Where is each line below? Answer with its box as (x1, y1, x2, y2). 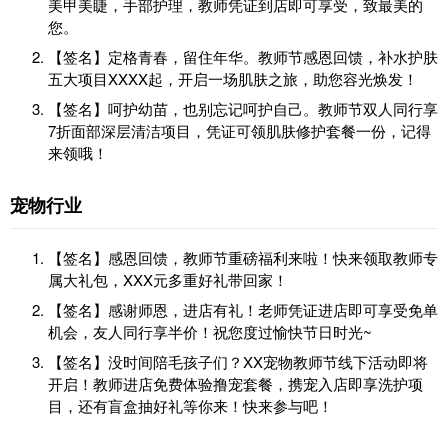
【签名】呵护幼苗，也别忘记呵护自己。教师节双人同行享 (48, 98, 438, 120)
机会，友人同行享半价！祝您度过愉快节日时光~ (48, 321, 372, 343)
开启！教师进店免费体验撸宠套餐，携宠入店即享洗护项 (48, 373, 423, 395)
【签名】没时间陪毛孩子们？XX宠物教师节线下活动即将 (48, 351, 428, 373)
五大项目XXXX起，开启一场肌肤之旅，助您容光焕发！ (48, 68, 418, 90)
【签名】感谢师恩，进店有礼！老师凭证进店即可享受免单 (48, 299, 438, 321)
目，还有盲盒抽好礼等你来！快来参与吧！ (48, 395, 333, 417)
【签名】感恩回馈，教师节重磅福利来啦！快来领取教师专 (48, 247, 438, 269)
